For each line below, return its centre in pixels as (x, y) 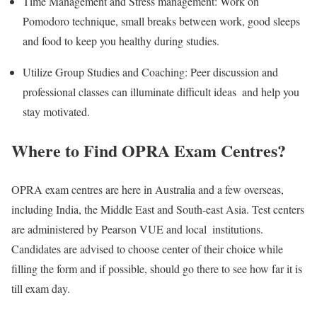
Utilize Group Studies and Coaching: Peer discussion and (150, 72)
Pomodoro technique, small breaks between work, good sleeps (161, 21)
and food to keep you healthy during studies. (123, 41)
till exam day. (42, 288)
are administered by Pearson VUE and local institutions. (137, 229)
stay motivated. (60, 112)
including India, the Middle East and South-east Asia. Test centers (158, 209)
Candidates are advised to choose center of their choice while (147, 248)
